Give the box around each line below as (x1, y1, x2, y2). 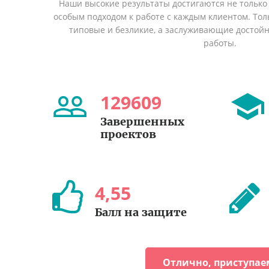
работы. (204, 37, 237, 49)
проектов (100, 127, 156, 141)
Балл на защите (95, 205, 187, 219)
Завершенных (100, 114, 184, 128)
